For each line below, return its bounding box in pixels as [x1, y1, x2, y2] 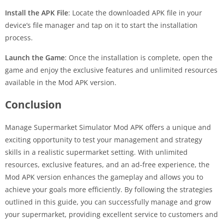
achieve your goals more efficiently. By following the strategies [5, 184, 213, 194]
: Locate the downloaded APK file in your [68, 7, 202, 17]
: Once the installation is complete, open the [65, 52, 213, 62]
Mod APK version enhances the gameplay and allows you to [5, 172, 203, 182]
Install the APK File [5, 7, 68, 17]
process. [5, 32, 33, 42]
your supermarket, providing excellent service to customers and [5, 209, 218, 219]
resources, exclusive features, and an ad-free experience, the [5, 159, 210, 169]
